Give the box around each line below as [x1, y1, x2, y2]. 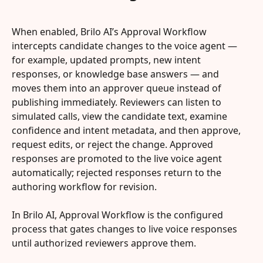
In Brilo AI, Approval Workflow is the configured [12, 208, 225, 222]
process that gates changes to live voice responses [12, 222, 240, 236]
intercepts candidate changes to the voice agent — [12, 39, 240, 52]
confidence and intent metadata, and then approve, [12, 123, 243, 137]
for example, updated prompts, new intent [12, 53, 203, 66]
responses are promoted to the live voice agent [12, 151, 224, 165]
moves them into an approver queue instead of [12, 81, 224, 95]
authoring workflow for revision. [12, 180, 157, 193]
